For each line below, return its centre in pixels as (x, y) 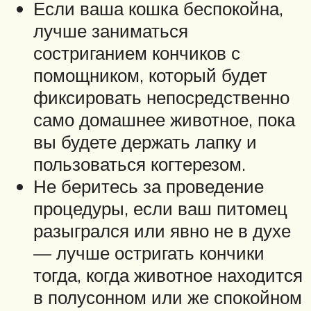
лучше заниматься (111, 31)
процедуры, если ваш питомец (160, 209)
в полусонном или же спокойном (168, 297)
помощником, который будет (150, 75)
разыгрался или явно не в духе (162, 231)
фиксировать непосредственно (161, 98)
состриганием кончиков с (137, 53)
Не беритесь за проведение (149, 186)
